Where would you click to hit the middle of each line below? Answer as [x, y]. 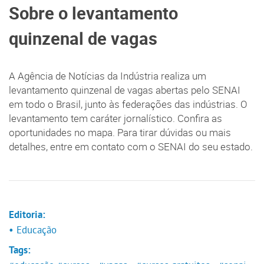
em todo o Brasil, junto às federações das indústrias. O [128, 104]
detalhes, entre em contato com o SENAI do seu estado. [131, 146]
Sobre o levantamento [93, 13]
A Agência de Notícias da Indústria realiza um [108, 76]
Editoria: [27, 215]
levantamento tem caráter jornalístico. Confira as [115, 118]
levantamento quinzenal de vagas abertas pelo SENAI [125, 90]
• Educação [33, 230]
